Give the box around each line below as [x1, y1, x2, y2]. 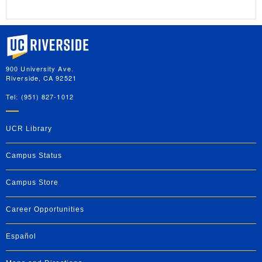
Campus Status [6, 151, 62, 160]
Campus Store [6, 178, 58, 187]
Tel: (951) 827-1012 [6, 91, 74, 101]
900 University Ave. [6, 63, 74, 73]
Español [6, 232, 36, 240]
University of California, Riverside [6, 34, 123, 42]
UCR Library [6, 124, 52, 133]
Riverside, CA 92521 [6, 73, 77, 82]
